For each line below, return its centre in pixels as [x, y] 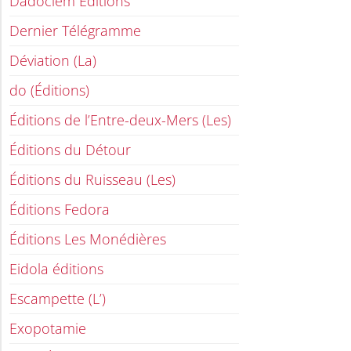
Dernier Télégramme [75, 31]
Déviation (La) [53, 61]
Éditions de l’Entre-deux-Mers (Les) [120, 120]
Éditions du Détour [70, 150]
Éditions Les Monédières [88, 239]
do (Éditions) [49, 90]
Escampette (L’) [58, 299]
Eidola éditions [56, 269]
